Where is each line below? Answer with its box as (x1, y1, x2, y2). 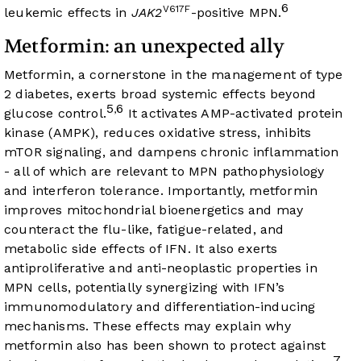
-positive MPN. (190, 5, 282, 21)
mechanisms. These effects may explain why (4, 318, 291, 334)
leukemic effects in (4, 5, 131, 21)
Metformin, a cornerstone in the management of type (4, 67, 343, 83)
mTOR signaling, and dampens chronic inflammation (4, 144, 339, 160)
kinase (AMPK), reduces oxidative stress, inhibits (4, 125, 312, 141)
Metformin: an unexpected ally (4, 35, 285, 59)
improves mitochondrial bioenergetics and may (4, 202, 304, 218)
